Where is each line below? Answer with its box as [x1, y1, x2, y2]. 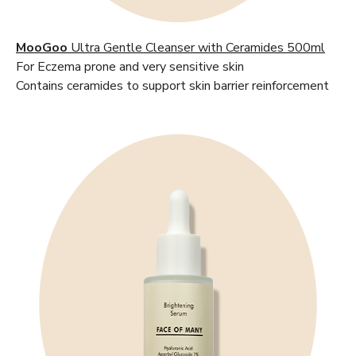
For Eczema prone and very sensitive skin [16, 58, 244, 76]
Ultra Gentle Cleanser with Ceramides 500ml [68, 39, 325, 57]
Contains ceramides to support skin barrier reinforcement [16, 77, 329, 95]
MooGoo [16, 39, 68, 57]
